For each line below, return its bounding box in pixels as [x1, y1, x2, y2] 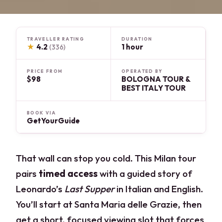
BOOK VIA [27, 110, 56, 115]
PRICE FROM [27, 68, 63, 74]
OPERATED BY [121, 68, 163, 74]
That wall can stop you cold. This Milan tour [16, 152, 197, 164]
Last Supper [64, 182, 115, 195]
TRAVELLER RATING [27, 36, 84, 42]
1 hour [121, 42, 143, 52]
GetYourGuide [27, 115, 80, 125]
